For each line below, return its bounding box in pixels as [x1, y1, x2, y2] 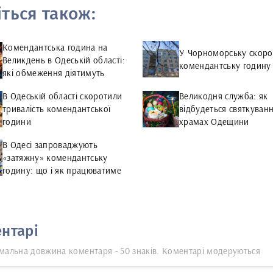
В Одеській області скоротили [2, 90, 122, 102]
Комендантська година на [2, 41, 108, 53]
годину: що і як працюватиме [2, 165, 122, 176]
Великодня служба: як [179, 90, 268, 102]
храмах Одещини [179, 116, 249, 127]
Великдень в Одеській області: [2, 54, 125, 66]
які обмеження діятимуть [2, 67, 105, 79]
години [2, 116, 32, 127]
